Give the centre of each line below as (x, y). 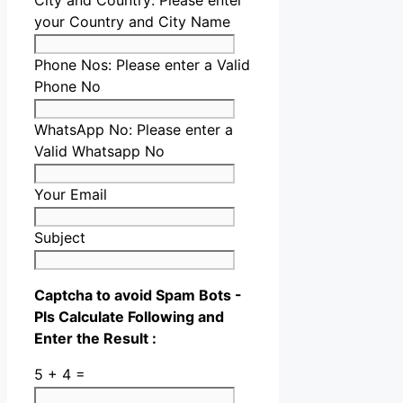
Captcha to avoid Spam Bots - (138, 296)
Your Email (71, 195)
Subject (60, 238)
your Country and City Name (132, 22)
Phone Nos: (75, 65)
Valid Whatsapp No (99, 152)
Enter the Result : (95, 339)
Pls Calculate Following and (129, 317)
